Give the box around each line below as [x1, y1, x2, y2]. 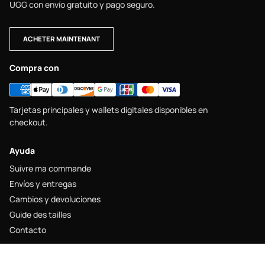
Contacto [9, 224, 46, 235]
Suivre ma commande [9, 163, 91, 174]
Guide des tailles [9, 209, 71, 220]
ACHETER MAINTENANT [23, 34, 100, 43]
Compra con [9, 62, 59, 73]
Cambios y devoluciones [9, 193, 101, 205]
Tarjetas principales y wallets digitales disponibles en [9, 104, 208, 115]
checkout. [9, 117, 48, 128]
